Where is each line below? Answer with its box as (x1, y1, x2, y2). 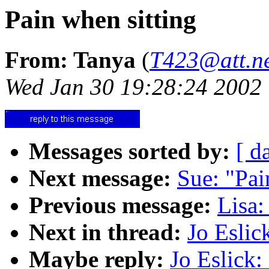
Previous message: (29, 192, 211, 218)
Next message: (29, 165, 171, 191)
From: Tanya (5, 46, 136, 73)
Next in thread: (29, 219, 181, 245)
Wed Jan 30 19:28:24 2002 (5, 73, 262, 100)
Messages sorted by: (29, 138, 230, 164)
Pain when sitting (5, 5, 196, 34)
